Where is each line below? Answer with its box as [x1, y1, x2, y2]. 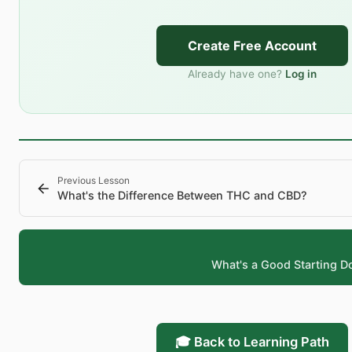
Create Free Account [188, 38, 317, 54]
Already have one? [188, 68, 282, 81]
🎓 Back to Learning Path [175, 334, 329, 350]
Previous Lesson [57, 174, 130, 187]
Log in [285, 68, 317, 81]
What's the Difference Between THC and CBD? [57, 189, 307, 203]
